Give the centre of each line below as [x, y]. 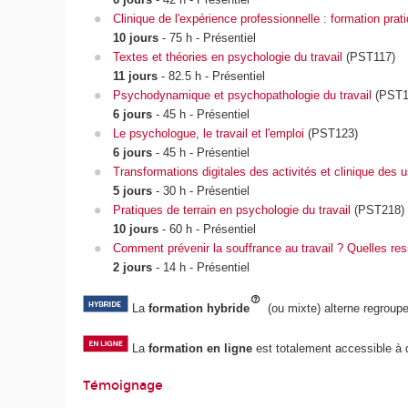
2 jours [132, 268]
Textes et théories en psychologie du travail [227, 57]
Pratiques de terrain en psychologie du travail [231, 210]
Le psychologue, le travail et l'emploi [208, 134]
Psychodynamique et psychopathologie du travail [242, 96]
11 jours [137, 76]
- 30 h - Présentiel [202, 191]
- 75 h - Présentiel [209, 38]
